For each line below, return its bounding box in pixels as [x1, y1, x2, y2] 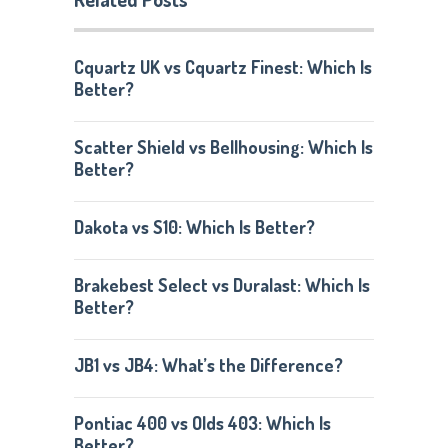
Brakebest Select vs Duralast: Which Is [73, 274, 370, 296]
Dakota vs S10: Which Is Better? [73, 216, 315, 238]
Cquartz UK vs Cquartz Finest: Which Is [73, 56, 372, 78]
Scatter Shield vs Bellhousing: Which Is [73, 136, 373, 158]
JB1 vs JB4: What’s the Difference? [73, 354, 343, 376]
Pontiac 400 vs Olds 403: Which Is [73, 412, 331, 434]
